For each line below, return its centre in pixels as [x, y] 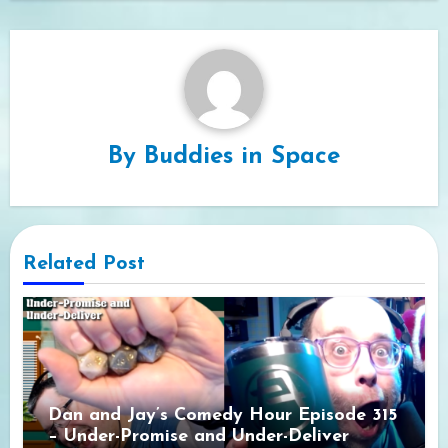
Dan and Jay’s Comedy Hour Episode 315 [222, 415]
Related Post [83, 263]
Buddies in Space [242, 157]
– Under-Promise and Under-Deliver [198, 436]
